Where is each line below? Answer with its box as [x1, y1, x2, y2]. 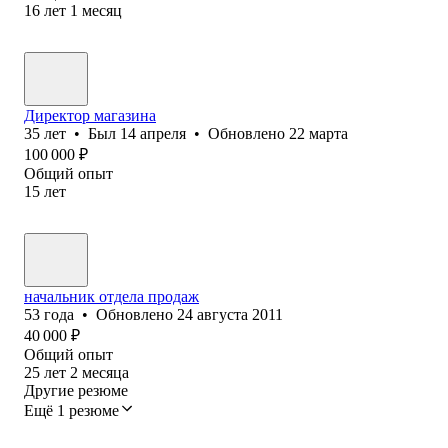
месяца [82, 363, 129, 381]
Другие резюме [24, 381, 128, 399]
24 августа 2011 [177, 305, 283, 323]
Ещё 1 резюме [24, 401, 119, 419]
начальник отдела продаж [24, 287, 199, 305]
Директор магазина [24, 106, 156, 124]
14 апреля [120, 124, 186, 142]
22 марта [289, 124, 348, 142]
